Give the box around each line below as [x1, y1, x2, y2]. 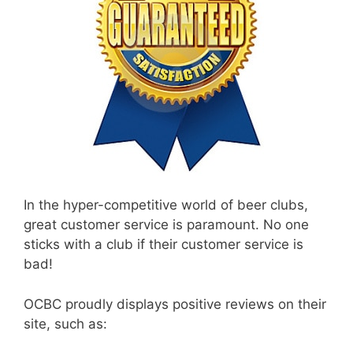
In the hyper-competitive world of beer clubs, [24, 197, 308, 214]
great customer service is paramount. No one [24, 217, 309, 233]
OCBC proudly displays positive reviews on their [24, 295, 326, 312]
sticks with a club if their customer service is [24, 236, 303, 253]
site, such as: [24, 315, 107, 332]
